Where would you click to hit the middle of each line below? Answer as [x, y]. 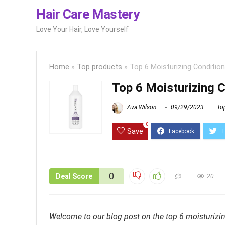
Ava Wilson [141, 108]
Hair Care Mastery [88, 14]
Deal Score [74, 177]
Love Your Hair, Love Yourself [82, 29]
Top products [99, 67]
